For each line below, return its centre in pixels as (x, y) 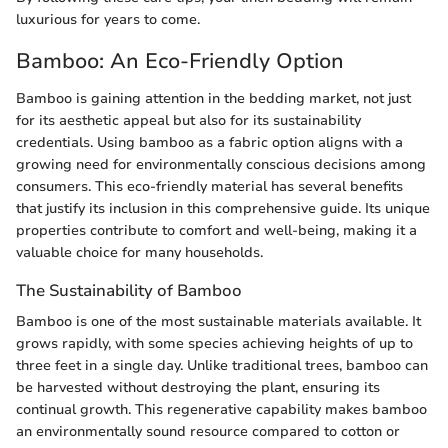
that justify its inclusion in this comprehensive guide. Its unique (223, 209)
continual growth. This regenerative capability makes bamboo (221, 410)
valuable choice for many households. (139, 253)
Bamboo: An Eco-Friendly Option (180, 60)
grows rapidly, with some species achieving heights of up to (214, 344)
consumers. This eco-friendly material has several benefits (209, 187)
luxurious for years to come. (108, 19)
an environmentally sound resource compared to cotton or (208, 432)
